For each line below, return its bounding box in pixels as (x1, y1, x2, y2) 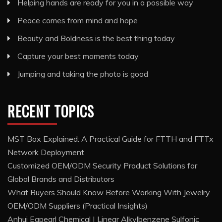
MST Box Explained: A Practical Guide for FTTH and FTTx (7, 134, 214, 144)
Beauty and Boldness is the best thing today (17, 33, 175, 44)
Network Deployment (7, 147, 84, 158)
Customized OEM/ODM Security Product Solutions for (7, 161, 197, 171)
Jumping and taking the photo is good (17, 69, 148, 79)
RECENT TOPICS (7, 101, 94, 122)
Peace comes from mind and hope (17, 15, 138, 26)
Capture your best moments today (17, 51, 139, 61)
